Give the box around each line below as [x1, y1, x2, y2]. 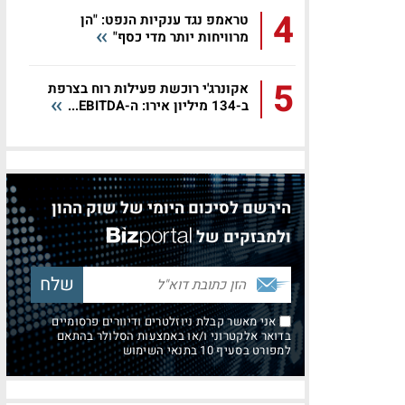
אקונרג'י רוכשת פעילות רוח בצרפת [48, 79, 249, 99]
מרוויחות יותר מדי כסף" [109, 27, 249, 47]
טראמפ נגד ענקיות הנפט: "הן [80, 10, 249, 30]
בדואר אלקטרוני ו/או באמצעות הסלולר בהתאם [57, 327, 291, 344]
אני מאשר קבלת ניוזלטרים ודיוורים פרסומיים [52, 313, 279, 330]
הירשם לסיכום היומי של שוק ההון [52, 196, 291, 221]
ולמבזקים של [196, 225, 291, 250]
